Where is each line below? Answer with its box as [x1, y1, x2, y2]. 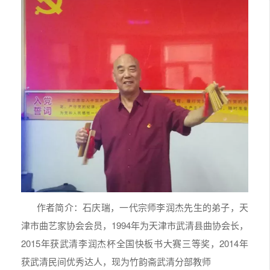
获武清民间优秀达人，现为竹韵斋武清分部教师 [21, 254, 211, 268]
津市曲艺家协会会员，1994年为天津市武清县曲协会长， [21, 218, 248, 231]
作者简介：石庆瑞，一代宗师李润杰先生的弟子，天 [21, 200, 248, 213]
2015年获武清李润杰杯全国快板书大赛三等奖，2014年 [21, 236, 248, 250]
